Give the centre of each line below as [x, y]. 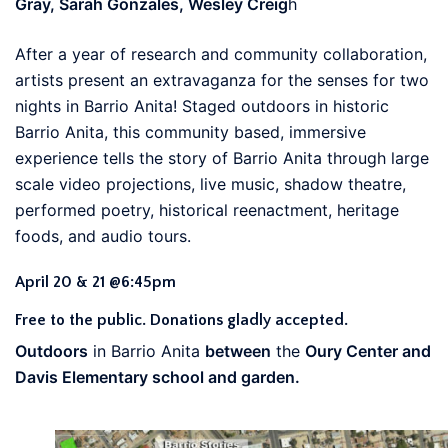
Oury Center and [368, 350]
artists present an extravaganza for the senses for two [222, 79]
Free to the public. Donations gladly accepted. [181, 319]
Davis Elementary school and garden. [157, 376]
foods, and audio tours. [103, 235]
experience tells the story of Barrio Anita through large [222, 157]
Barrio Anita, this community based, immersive [190, 131]
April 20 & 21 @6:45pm [95, 281]
